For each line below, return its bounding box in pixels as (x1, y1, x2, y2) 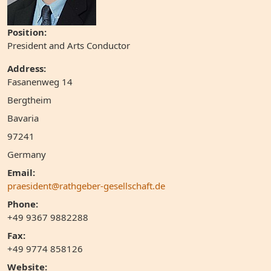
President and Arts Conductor (7, 39, 130, 51)
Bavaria (7, 112, 39, 124)
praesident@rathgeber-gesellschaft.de (7, 180, 165, 192)
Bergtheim (7, 94, 51, 106)
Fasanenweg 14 (7, 76, 73, 88)
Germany (7, 148, 46, 160)
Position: (7, 26, 47, 38)
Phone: (7, 198, 38, 210)
